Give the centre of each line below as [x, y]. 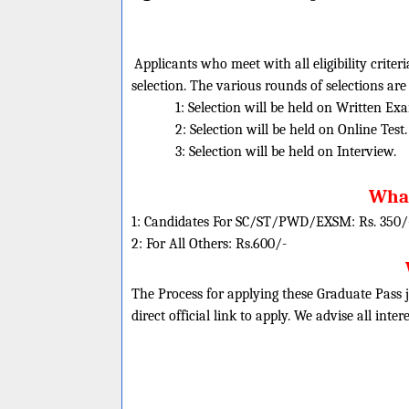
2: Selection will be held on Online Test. [291, 130]
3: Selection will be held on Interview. [286, 152]
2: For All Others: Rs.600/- [209, 244]
